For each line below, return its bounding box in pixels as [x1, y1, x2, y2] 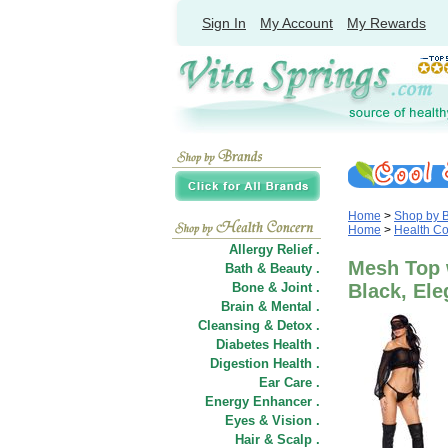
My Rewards [347, 15, 426, 31]
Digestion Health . [210, 356, 320, 371]
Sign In [202, 15, 246, 31]
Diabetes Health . [216, 337, 320, 352]
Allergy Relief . [229, 242, 320, 257]
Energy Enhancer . [205, 394, 320, 409]
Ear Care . [259, 375, 320, 390]
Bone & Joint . [232, 280, 320, 295]
